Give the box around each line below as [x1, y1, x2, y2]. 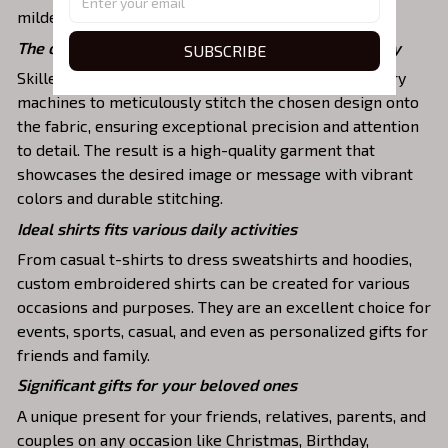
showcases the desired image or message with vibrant [17, 164, 413, 184]
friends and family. [17, 344, 154, 364]
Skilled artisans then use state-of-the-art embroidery [17, 68, 406, 88]
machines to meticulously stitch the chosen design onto [17, 92, 419, 112]
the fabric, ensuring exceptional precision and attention [17, 116, 419, 136]
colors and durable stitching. [17, 188, 223, 208]
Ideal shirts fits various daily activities [17, 218, 301, 238]
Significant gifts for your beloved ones [17, 375, 301, 395]
